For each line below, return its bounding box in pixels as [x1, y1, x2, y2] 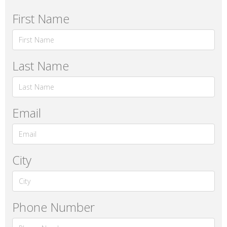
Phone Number [12, 198, 95, 215]
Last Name [12, 57, 69, 74]
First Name [12, 10, 70, 27]
